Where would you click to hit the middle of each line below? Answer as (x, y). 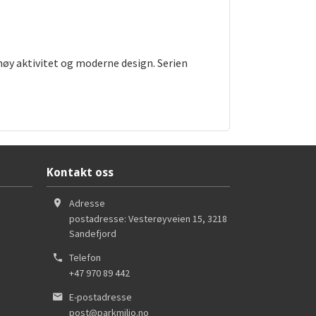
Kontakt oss (80, 173)
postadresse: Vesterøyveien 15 (136, 218)
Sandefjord (93, 233)
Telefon (85, 257)
